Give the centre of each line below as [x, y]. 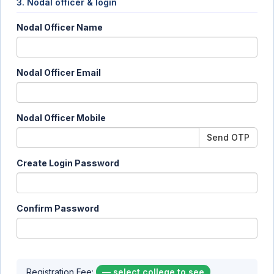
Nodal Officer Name [60, 27]
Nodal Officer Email [59, 72]
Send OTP [228, 137]
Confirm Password [58, 208]
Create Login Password [68, 163]
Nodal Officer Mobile [61, 118]
